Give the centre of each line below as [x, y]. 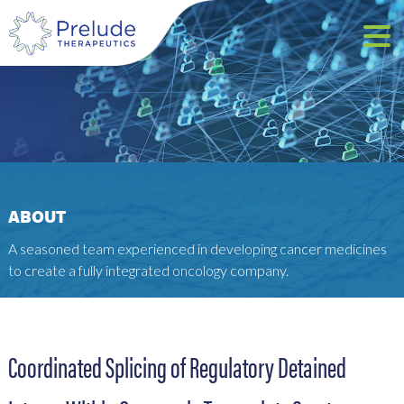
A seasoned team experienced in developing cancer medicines [197, 248]
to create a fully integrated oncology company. [148, 270]
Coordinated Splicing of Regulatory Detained [177, 366]
